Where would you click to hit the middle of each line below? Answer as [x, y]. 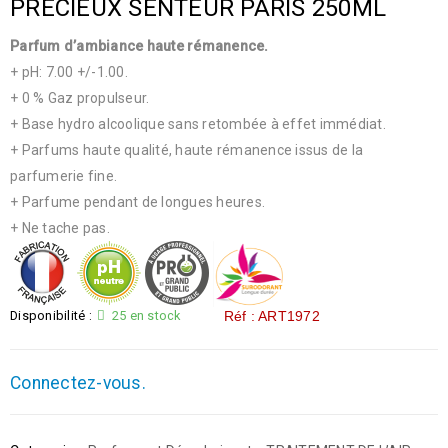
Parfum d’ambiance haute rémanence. [139, 46]
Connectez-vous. [78, 383]
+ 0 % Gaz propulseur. [80, 98]
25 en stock [146, 315]
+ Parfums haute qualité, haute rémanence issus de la [186, 150]
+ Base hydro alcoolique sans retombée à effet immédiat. [198, 124]
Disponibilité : [51, 315]
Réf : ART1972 [271, 316]
